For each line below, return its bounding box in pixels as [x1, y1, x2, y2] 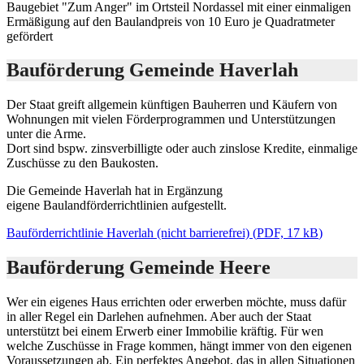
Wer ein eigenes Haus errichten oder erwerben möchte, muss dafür [6, 295, 346, 310]
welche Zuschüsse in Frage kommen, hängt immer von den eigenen [6, 339, 352, 353]
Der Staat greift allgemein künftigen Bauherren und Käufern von [6, 97, 337, 112]
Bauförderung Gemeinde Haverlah [6, 59, 298, 81]
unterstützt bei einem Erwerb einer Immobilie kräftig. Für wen [6, 324, 323, 339]
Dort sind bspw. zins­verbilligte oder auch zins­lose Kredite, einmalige [6, 141, 357, 156]
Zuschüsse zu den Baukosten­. [6, 156, 158, 171]
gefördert [6, 28, 53, 43]
